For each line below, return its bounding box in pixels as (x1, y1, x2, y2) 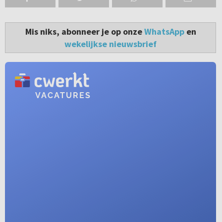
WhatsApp (144, 26, 184, 38)
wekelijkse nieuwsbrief (64, 38, 157, 50)
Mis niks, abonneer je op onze (25, 26, 144, 38)
